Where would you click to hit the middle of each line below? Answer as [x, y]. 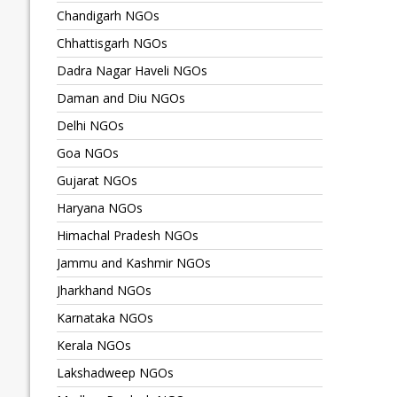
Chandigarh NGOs [108, 16]
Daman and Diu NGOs [121, 98]
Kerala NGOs [93, 346]
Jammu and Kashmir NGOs [133, 263]
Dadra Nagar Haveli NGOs [132, 71]
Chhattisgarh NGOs [112, 43]
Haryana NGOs [99, 208]
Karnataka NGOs [105, 318]
